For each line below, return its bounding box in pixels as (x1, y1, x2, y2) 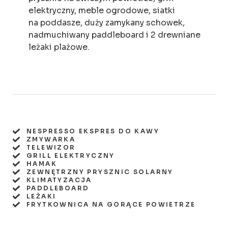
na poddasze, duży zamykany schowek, (28, 17, 185, 28)
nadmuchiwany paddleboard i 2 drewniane (28, 29, 201, 40)
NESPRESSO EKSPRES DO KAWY (26, 127, 159, 135)
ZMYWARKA (26, 135, 76, 143)
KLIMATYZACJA (26, 176, 92, 184)
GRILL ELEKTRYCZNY (26, 151, 115, 159)
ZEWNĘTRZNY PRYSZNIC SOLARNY (26, 167, 174, 176)
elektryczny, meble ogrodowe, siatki (28, 5, 175, 16)
